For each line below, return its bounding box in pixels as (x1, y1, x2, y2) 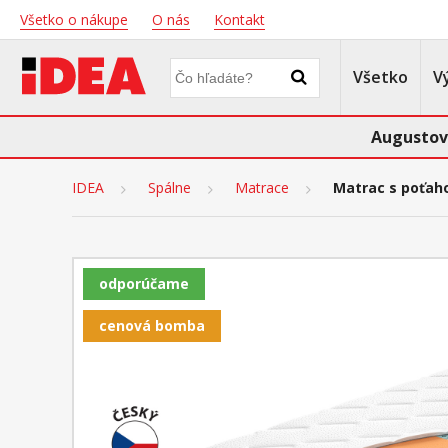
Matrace (235, 178, 289, 198)
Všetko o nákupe (20, 10, 128, 29)
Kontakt (214, 10, 265, 29)
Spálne (148, 178, 191, 198)
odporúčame (99, 274, 189, 294)
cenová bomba (99, 316, 205, 336)
